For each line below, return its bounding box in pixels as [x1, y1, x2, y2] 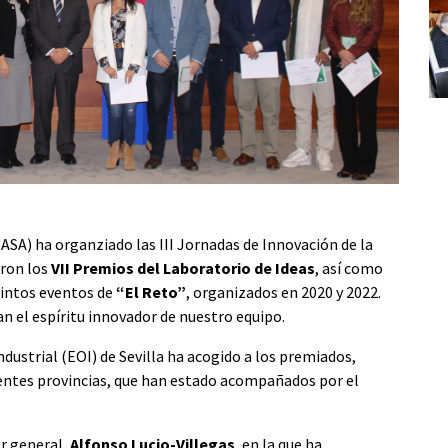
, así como [315, 257, 383, 278]
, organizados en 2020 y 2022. [186, 281, 381, 302]
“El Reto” [116, 281, 186, 302]
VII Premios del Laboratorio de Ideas [51, 257, 315, 278]
